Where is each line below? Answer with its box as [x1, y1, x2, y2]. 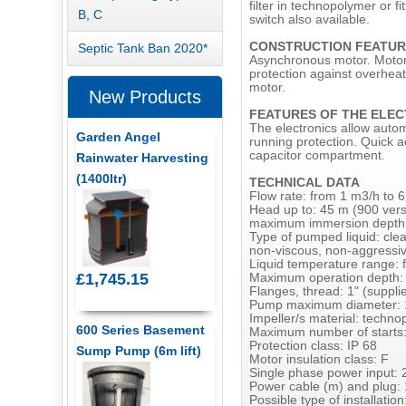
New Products [89, 86, 202, 107]
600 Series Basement [75, 322, 205, 337]
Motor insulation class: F [248, 353, 389, 367]
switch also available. [248, 13, 370, 27]
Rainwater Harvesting [75, 150, 208, 165]
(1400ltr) [75, 170, 127, 186]
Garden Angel [75, 129, 160, 144]
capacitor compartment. [248, 149, 385, 163]
